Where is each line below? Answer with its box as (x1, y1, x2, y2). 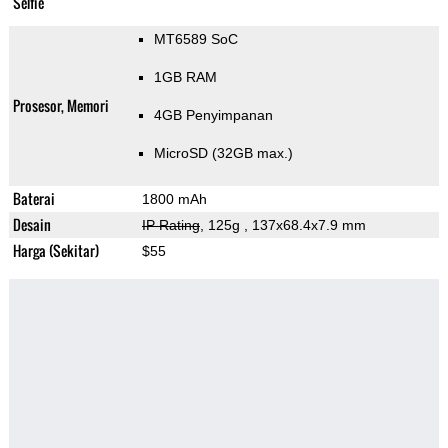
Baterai (12, 188, 55, 210)
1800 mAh (141, 191, 207, 208)
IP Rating (141, 217, 200, 234)
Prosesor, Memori (12, 95, 109, 117)
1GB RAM (153, 69, 217, 86)
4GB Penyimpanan (153, 107, 273, 124)
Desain (12, 214, 51, 236)
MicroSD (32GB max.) (153, 145, 293, 162)
